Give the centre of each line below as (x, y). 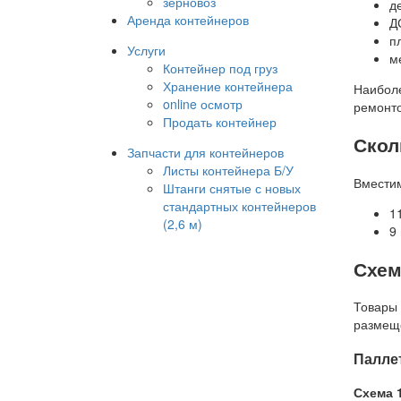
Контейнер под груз (220, 68)
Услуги (146, 50)
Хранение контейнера (228, 85)
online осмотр (203, 103)
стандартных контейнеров (239, 205)
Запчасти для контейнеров (205, 152)
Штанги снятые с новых (232, 188)
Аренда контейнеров (188, 19)
